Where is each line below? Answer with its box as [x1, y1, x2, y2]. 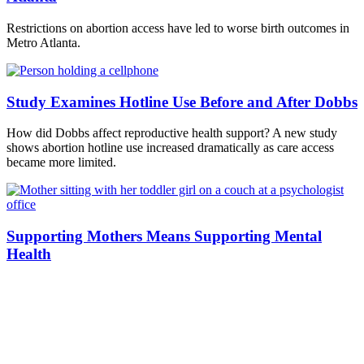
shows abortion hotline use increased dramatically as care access [6, 141, 334, 155]
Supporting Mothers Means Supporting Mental [6, 227, 322, 245]
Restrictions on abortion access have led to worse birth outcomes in [6, 20, 349, 35]
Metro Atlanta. [6, 35, 80, 50]
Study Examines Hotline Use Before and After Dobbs [6, 93, 357, 110]
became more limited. [6, 155, 116, 170]
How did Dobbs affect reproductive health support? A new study [6, 126, 337, 141]
